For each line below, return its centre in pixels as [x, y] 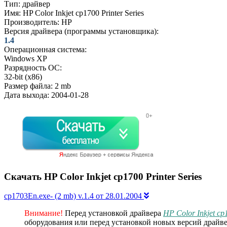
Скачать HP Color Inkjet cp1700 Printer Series [103, 176]
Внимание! [44, 213]
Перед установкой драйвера [113, 213]
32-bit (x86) [23, 77]
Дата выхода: [27, 95]
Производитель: [32, 22]
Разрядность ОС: [33, 67]
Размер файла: [28, 86]
